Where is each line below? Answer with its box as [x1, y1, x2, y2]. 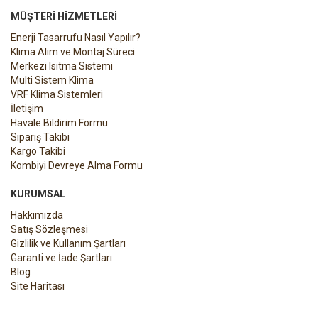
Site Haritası [11, 280, 65, 292]
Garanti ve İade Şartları [11, 251, 112, 263]
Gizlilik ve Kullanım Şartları [11, 237, 126, 249]
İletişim [11, 102, 43, 114]
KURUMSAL [11, 187, 65, 199]
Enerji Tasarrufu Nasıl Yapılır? [11, 31, 141, 43]
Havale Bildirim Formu [11, 116, 108, 128]
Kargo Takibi [11, 145, 65, 157]
